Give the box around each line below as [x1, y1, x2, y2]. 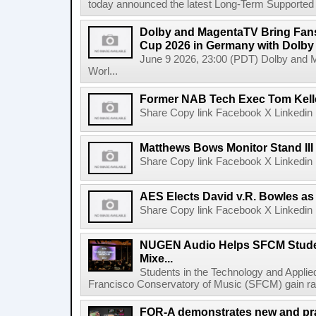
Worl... [88, 66, 118, 77]
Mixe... [140, 252, 173, 265]
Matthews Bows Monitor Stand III [140, 141, 313, 154]
